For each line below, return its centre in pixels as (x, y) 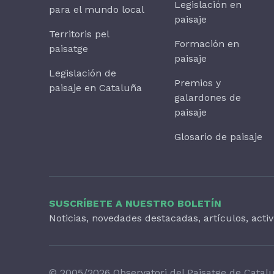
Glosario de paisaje (219, 137)
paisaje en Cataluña (95, 88)
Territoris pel (79, 34)
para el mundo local (97, 10)
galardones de (208, 98)
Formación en (207, 44)
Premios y (198, 83)
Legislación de (83, 73)
